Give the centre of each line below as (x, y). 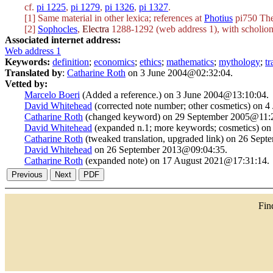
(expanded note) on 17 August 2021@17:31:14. (176, 161)
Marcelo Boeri (52, 95)
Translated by (34, 73)
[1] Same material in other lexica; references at (114, 18)
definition (71, 62)
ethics (151, 62)
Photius (218, 18)
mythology (239, 62)
